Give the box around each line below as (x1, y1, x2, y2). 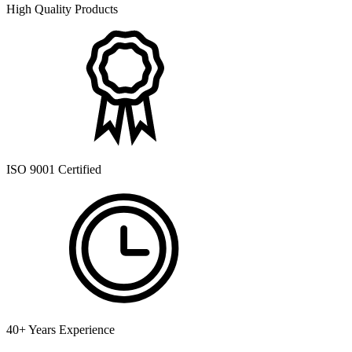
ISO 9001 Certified (6, 163, 101, 176)
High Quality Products (6, 2, 118, 16)
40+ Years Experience (6, 323, 115, 336)
